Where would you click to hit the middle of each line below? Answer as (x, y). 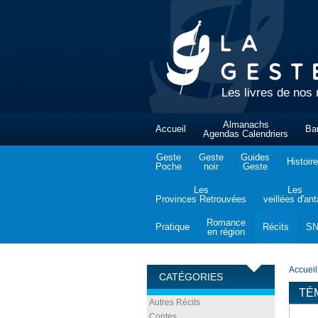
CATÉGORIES (191, 277)
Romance (226, 223)
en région (226, 232)
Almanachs (246, 125)
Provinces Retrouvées (201, 199)
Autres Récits (175, 302)
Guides (255, 157)
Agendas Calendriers (246, 134)
